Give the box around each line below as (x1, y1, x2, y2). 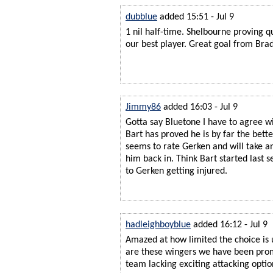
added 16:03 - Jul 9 (163, 102, 238, 112)
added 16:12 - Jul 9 (193, 219, 268, 230)
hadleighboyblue (126, 219, 191, 230)
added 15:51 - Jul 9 (160, 12, 234, 22)
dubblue (126, 12, 157, 22)
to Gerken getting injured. (126, 166, 227, 176)
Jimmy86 (126, 102, 161, 112)
